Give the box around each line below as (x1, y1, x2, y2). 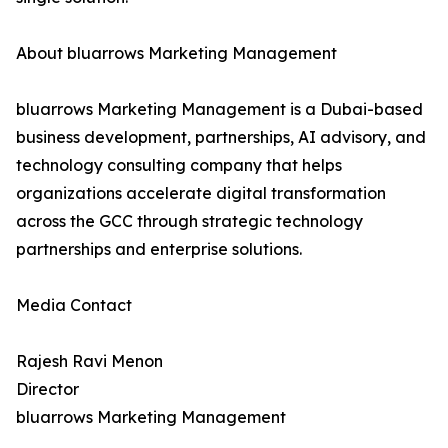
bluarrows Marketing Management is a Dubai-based (16, 99, 423, 120)
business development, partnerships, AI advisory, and (16, 127, 426, 148)
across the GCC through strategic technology (16, 211, 363, 232)
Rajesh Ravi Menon (16, 351, 163, 372)
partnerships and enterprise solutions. (16, 239, 302, 260)
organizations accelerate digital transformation (16, 183, 386, 204)
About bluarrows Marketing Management (16, 43, 337, 64)
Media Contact (16, 295, 132, 316)
